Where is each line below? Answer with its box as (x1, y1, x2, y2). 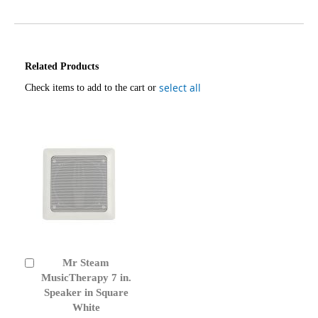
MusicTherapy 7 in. (40, 271, 131, 283)
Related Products (25, 60, 99, 72)
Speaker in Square (43, 286, 128, 298)
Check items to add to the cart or (25, 82, 159, 93)
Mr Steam (62, 256, 109, 268)
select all (159, 80, 201, 94)
